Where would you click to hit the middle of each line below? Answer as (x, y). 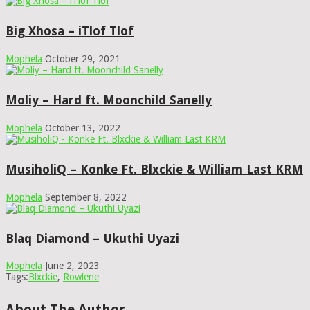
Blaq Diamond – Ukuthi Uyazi (92, 238)
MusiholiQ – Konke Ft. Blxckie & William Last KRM (154, 169)
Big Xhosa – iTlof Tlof (70, 31)
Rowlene (81, 277)
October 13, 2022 (83, 128)
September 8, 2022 (86, 197)
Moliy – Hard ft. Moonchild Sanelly (109, 100)
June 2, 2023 (72, 266)
